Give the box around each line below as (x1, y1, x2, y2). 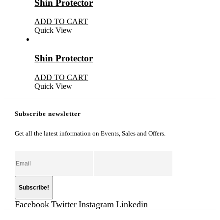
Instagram (79, 199, 114, 210)
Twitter (51, 199, 77, 210)
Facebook (15, 199, 50, 210)
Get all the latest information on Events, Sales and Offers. (15, 130, 166, 137)
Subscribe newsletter (15, 110, 82, 117)
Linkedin (116, 199, 148, 210)
